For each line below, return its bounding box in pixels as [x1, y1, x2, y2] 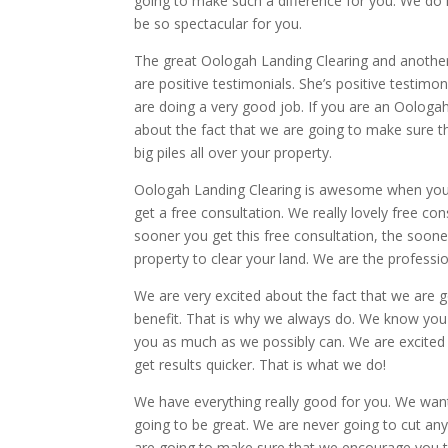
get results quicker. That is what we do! [134, 355, 387, 375]
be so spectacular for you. [134, 14, 303, 34]
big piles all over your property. [134, 143, 333, 163]
